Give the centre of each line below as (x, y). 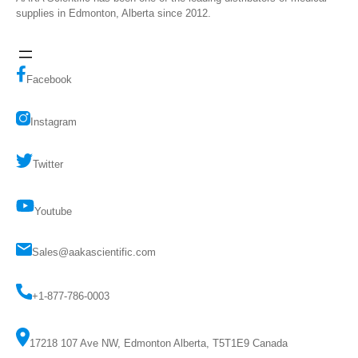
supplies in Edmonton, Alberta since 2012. (113, 13)
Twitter (48, 164)
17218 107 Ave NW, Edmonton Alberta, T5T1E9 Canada (159, 343)
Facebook (49, 79)
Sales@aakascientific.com (94, 252)
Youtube (53, 211)
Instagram (54, 121)
